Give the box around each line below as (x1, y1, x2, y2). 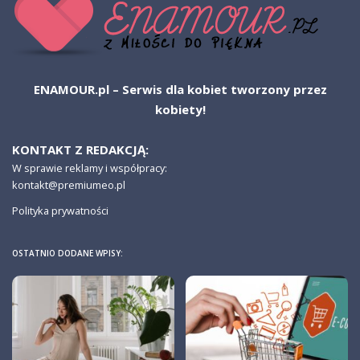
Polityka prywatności (12, 202, 108, 218)
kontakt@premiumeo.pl (12, 177, 125, 192)
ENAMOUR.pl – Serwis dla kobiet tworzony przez (33, 80, 327, 97)
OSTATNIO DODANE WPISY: (12, 247, 123, 259)
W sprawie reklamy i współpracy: (12, 160, 167, 175)
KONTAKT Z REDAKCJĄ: (12, 141, 149, 157)
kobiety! (154, 100, 206, 117)
